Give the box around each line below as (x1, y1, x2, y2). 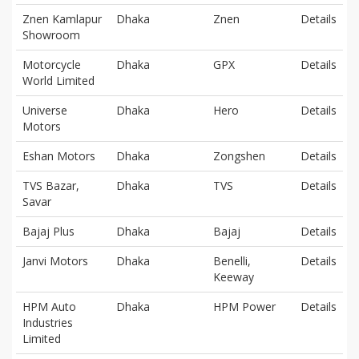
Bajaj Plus (22, 223, 75, 239)
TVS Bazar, (22, 177, 79, 193)
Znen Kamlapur (22, 10, 102, 26)
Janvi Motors (22, 252, 88, 268)
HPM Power (213, 298, 276, 314)
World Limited (22, 72, 95, 88)
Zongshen (213, 147, 265, 163)
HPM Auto (22, 298, 76, 314)
